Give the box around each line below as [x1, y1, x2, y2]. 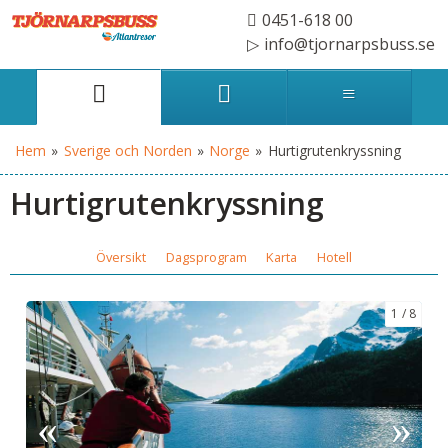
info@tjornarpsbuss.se [264, 33, 436, 55]
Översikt [96, 248, 147, 267]
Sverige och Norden [63, 141, 192, 161]
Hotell [316, 248, 352, 267]
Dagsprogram [165, 248, 247, 267]
